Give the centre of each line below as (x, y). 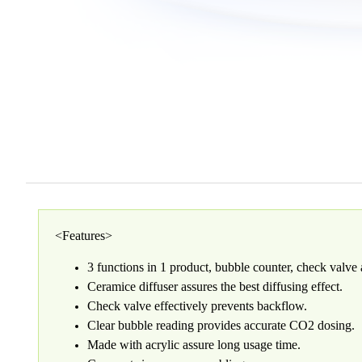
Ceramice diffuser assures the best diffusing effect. (215, 286)
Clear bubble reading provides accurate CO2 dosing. (221, 325)
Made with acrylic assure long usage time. (194, 345)
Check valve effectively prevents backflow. (197, 306)
